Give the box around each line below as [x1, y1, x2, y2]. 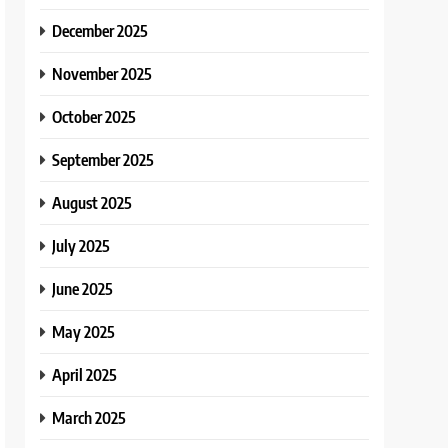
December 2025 [52, 19, 149, 41]
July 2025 [52, 234, 111, 256]
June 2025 [52, 277, 114, 299]
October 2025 [52, 105, 137, 127]
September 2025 [52, 148, 155, 170]
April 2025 [52, 363, 118, 385]
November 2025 [52, 62, 153, 84]
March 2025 [52, 406, 127, 428]
